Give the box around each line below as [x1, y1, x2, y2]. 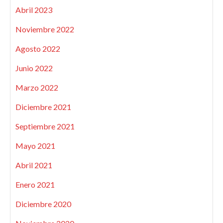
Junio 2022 [15, 63, 53, 73]
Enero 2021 [15, 179, 55, 189]
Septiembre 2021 [15, 121, 75, 131]
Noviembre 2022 [15, 24, 74, 34]
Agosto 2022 [15, 43, 60, 53]
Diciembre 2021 [15, 102, 71, 111]
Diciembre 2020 [15, 199, 71, 209]
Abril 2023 [15, 4, 52, 14]
